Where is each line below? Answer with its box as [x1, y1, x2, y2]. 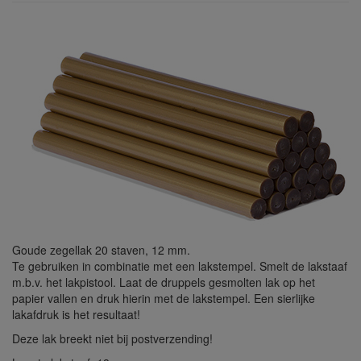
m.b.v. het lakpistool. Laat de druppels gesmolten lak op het [12, 274, 315, 290]
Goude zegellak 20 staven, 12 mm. [12, 242, 190, 258]
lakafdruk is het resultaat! [12, 306, 140, 322]
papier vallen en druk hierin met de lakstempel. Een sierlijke [12, 290, 315, 306]
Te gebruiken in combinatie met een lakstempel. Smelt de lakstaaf [12, 258, 347, 274]
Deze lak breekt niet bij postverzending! [12, 330, 213, 346]
